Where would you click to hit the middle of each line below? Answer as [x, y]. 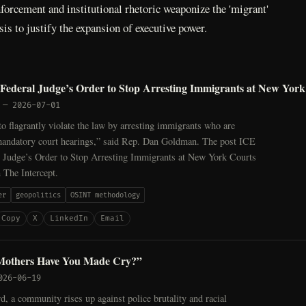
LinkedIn [69, 218]
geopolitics [38, 195]
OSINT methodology [105, 195]
